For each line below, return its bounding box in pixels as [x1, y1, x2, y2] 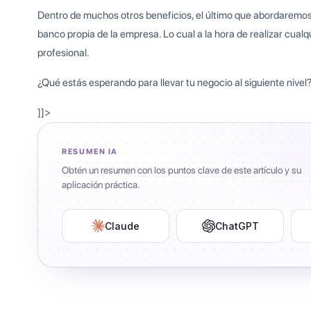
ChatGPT [215, 220, 259, 233]
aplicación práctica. [62, 179, 141, 191]
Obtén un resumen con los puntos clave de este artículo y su [62, 165, 302, 176]
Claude [105, 220, 140, 233]
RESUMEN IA [62, 147, 118, 157]
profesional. [37, 47, 90, 60]
